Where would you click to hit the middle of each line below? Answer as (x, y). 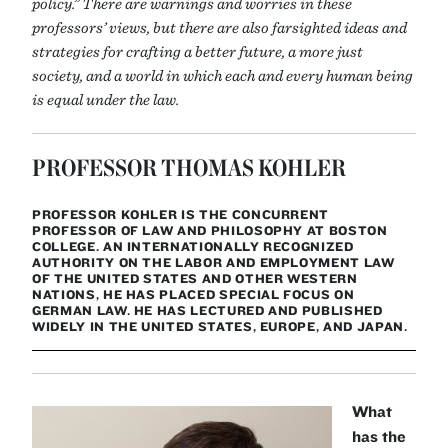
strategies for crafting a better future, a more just (197, 51)
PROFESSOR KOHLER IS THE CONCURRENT (181, 215)
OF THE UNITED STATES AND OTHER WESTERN (195, 279)
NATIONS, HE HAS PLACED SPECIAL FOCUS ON (193, 295)
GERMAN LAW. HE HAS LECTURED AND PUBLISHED (207, 311)
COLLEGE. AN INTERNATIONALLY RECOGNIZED (193, 247)
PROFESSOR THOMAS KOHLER (189, 168)
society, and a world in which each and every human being (222, 75)
